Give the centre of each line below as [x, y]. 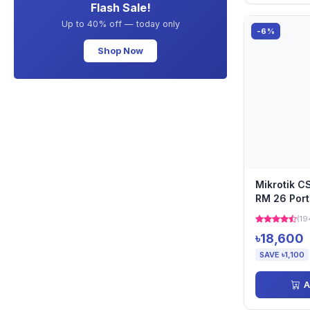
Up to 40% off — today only [120, 24]
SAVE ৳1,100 [282, 255]
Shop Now [120, 51]
